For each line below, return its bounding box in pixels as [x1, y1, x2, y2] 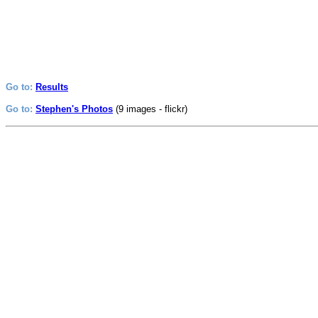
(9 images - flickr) [116, 104, 187, 114]
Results [35, 82, 68, 92]
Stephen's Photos [35, 104, 113, 114]
